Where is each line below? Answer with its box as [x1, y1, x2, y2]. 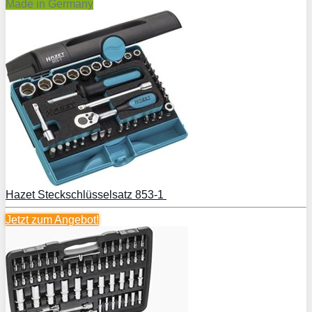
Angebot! [54, 213, 99, 226]
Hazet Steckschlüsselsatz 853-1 [6, 188, 166, 201]
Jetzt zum [6, 213, 54, 226]
